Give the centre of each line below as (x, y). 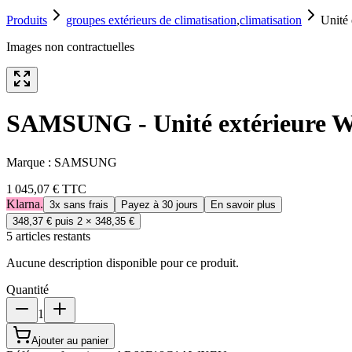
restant (68, 236)
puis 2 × (75, 221)
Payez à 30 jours (159, 204)
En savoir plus (243, 204)
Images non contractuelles (70, 47)
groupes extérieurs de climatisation (151, 20)
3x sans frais (79, 204)
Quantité (27, 289)
